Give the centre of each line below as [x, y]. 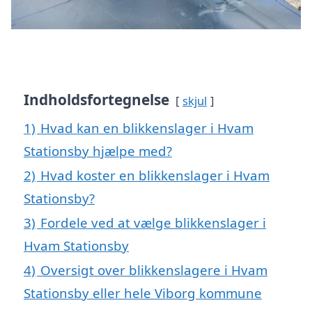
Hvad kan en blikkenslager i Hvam [147, 127]
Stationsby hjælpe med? [98, 150]
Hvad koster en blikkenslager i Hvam [155, 175]
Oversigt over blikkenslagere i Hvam [154, 270]
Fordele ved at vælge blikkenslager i [153, 222]
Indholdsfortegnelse [96, 99]
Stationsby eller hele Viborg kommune [143, 292]
